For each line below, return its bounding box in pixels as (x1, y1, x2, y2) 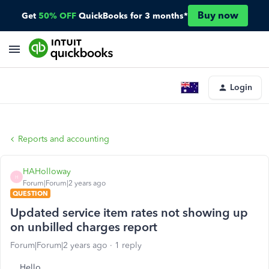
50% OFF (38, 10, 76, 21)
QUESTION (13, 189, 48, 198)
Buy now (197, 10, 238, 21)
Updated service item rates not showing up (10, 205, 248, 220)
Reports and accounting (18, 134, 109, 144)
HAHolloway (23, 166, 71, 177)
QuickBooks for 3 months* (78, 10, 188, 21)
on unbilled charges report (10, 220, 157, 234)
